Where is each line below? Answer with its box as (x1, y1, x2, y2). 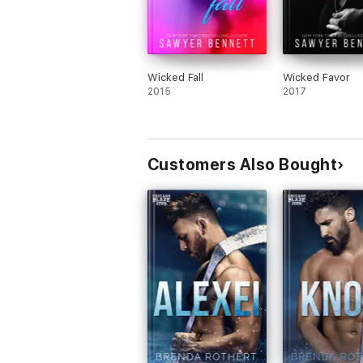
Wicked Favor (282, 71, 350, 83)
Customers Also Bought (147, 155, 338, 174)
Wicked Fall (147, 71, 204, 83)
